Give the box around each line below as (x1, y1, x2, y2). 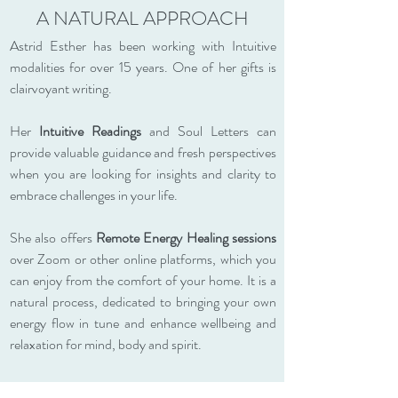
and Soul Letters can (141, 121, 276, 141)
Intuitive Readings (39, 121, 141, 141)
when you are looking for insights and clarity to (10, 163, 276, 184)
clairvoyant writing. (10, 78, 112, 99)
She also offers (10, 227, 96, 248)
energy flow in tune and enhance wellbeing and (10, 313, 276, 333)
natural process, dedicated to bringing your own (10, 291, 276, 312)
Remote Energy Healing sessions (96, 227, 276, 248)
